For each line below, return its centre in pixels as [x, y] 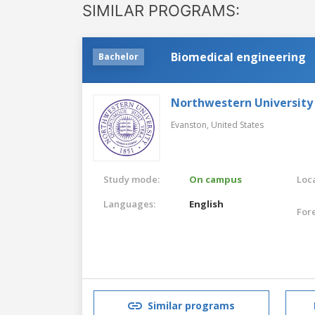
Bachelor [118, 56]
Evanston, [191, 124]
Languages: [129, 204]
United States [237, 124]
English [207, 204]
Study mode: [131, 179]
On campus [216, 179]
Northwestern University [242, 102]
